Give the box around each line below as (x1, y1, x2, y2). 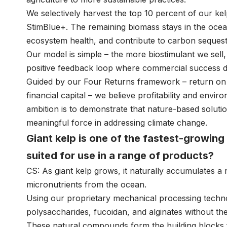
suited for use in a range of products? (26, 149, 214, 162)
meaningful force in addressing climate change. (26, 117, 207, 128)
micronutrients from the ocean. (26, 179, 146, 190)
